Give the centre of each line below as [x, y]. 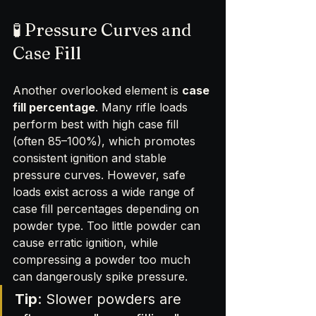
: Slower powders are [111, 299]
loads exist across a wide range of [105, 192]
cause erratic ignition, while [87, 242]
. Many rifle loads [143, 107]
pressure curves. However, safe [101, 175]
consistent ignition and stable [91, 158]
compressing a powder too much [103, 259]
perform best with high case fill [97, 124]
